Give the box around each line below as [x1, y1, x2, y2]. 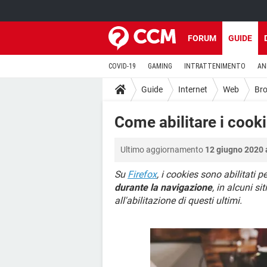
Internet [178, 84, 207, 94]
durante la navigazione [114, 182, 212, 193]
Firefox [128, 169, 157, 180]
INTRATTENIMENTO [184, 62, 246, 70]
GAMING [148, 62, 172, 70]
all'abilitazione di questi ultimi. [114, 195, 242, 206]
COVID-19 [108, 62, 136, 70]
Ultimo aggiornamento [120, 145, 205, 154]
